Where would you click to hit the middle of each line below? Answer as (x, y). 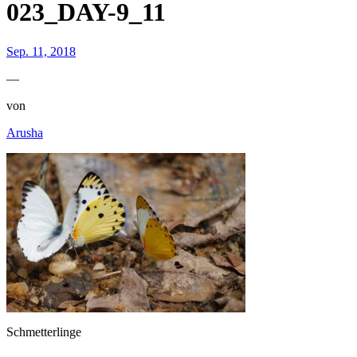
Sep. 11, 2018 (41, 51)
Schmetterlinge (44, 331)
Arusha (25, 132)
